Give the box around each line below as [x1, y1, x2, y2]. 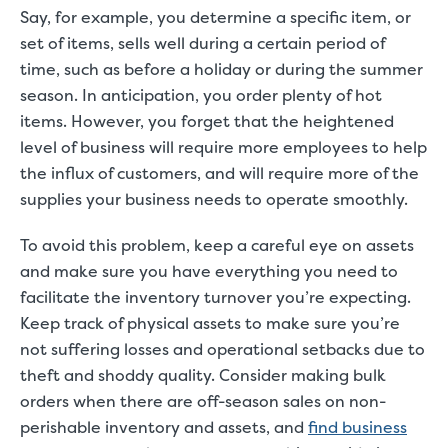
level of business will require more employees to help [20, 136, 427, 158]
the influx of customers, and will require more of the [20, 162, 419, 184]
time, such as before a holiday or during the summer [20, 58, 423, 80]
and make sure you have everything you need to [20, 260, 398, 282]
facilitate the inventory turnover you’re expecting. [20, 286, 411, 308]
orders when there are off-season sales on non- [20, 390, 386, 412]
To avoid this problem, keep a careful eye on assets [20, 234, 414, 256]
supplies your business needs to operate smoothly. [20, 188, 412, 210]
